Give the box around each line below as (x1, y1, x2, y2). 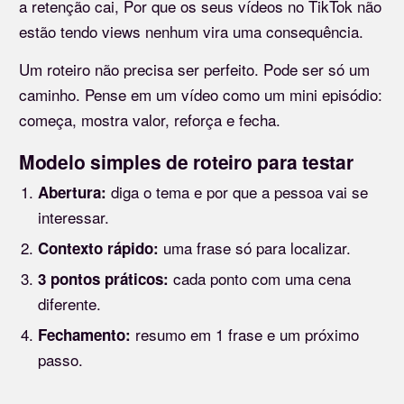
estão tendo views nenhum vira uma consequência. (19, 20, 363, 43)
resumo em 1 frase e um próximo (131, 323, 359, 346)
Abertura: (38, 181, 106, 204)
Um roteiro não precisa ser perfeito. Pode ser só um (19, 58, 370, 81)
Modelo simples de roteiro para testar (19, 148, 353, 176)
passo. (38, 348, 83, 372)
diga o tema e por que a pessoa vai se (106, 180, 368, 204)
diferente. (38, 292, 101, 316)
